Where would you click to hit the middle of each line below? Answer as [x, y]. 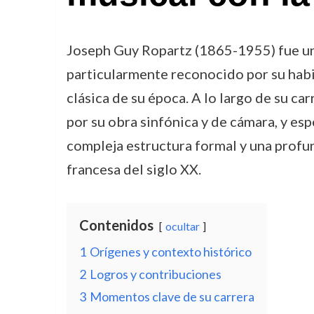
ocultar [182, 226]
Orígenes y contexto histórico [170, 252]
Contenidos [116, 225]
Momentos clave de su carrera [172, 296]
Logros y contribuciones [155, 274]
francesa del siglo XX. [134, 169]
